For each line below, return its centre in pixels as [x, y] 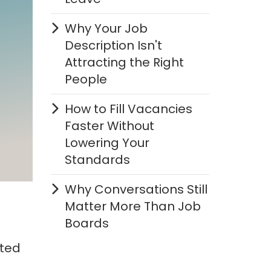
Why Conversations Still [136, 189]
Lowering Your [107, 143]
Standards [97, 160]
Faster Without [109, 126]
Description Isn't [113, 45]
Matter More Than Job [132, 206]
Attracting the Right [124, 62]
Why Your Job [106, 28]
